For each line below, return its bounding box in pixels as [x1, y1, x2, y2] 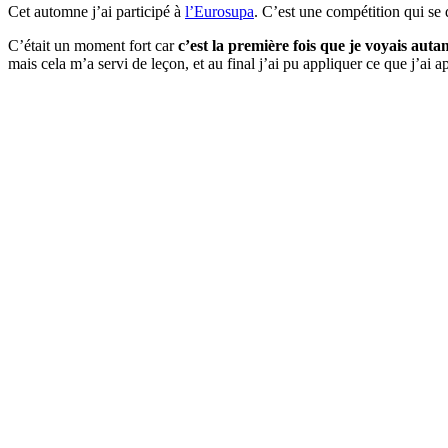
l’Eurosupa [185, 2, 254, 20]
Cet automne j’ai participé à [8, 2, 185, 20]
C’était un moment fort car [8, 36, 178, 54]
